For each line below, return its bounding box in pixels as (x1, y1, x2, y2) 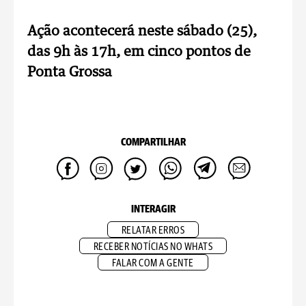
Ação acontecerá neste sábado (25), (27, 25, 257, 38)
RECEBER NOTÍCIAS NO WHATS (93, 242, 213, 252)
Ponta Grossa (27, 66, 112, 79)
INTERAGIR (130, 204, 176, 214)
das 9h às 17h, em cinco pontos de (27, 45, 251, 59)
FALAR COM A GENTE (112, 258, 194, 268)
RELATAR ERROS (121, 225, 185, 236)
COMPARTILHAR (120, 137, 186, 148)
